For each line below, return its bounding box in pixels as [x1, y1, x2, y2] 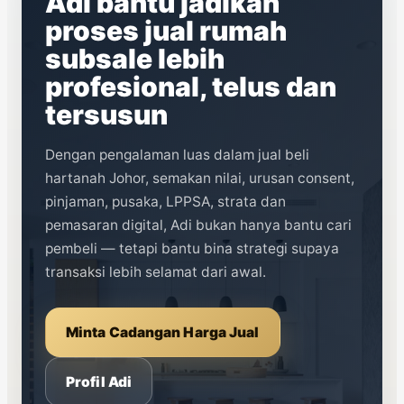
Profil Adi [66, 372, 132, 390]
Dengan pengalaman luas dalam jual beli [45, 145, 309, 163]
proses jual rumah [45, 14, 287, 48]
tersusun [45, 98, 168, 132]
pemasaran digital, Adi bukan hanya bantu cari [45, 216, 352, 234]
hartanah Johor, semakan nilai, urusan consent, [45, 169, 354, 187]
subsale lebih [45, 42, 225, 76]
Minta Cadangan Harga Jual [66, 323, 260, 341]
